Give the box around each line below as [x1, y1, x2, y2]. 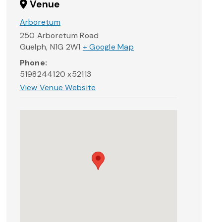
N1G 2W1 [50, 42, 81, 53]
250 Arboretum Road [19, 30, 99, 41]
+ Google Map [82, 42, 134, 53]
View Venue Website [19, 82, 96, 93]
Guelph [19, 42, 47, 53]
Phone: [19, 57, 48, 68]
